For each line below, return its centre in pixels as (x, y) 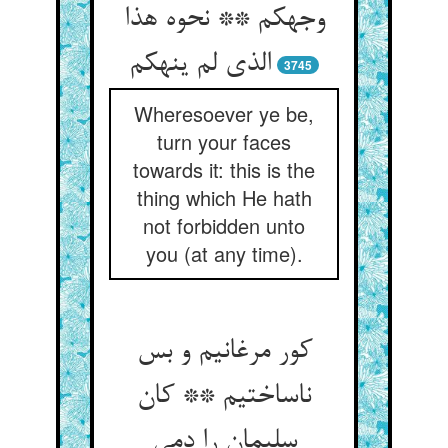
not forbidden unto (224, 225)
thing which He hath (224, 197)
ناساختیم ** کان (224, 397)
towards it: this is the (224, 169)
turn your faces (224, 141)
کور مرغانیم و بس (224, 352)
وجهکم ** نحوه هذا (224, 20)
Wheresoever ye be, (224, 113)
